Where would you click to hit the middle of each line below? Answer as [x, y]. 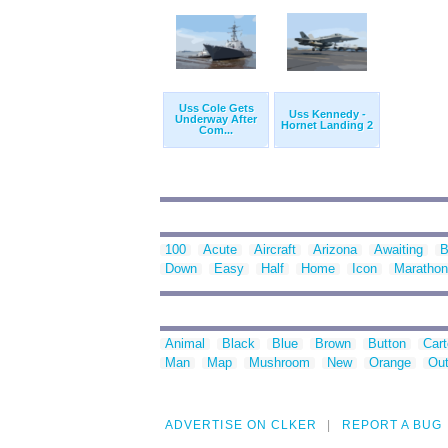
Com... [216, 130]
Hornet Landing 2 [327, 125]
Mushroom [279, 363]
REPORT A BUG [392, 425]
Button [387, 344]
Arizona [335, 250]
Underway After [216, 119]
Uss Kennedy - [327, 114]
